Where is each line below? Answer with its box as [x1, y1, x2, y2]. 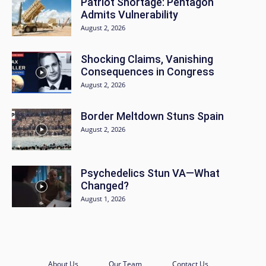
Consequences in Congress [81, 65, 214, 78]
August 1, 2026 [81, 194, 125, 203]
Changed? [81, 179, 129, 192]
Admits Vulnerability [81, 8, 178, 21]
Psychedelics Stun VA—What [81, 166, 220, 179]
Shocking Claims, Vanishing [81, 52, 213, 65]
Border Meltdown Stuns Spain [81, 109, 224, 122]
